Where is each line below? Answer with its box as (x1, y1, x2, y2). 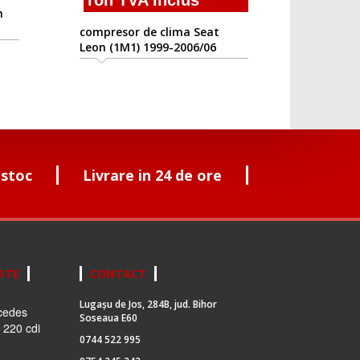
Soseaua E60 (79, 311, 137, 325)
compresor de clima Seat (79, 24, 219, 40)
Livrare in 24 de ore (82, 166, 222, 186)
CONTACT (89, 266, 146, 282)
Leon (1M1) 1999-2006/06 (79, 39, 216, 55)
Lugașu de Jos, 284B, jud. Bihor (79, 297, 217, 312)
